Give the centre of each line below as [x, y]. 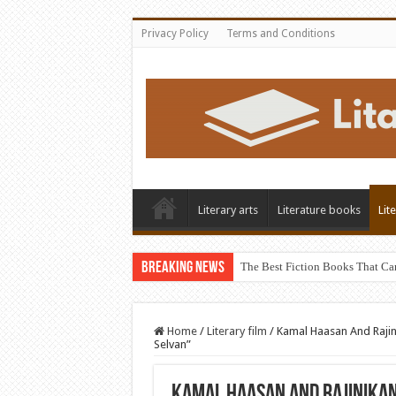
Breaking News [183, 268]
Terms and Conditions [280, 34]
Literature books [319, 210]
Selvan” [172, 344]
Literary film [236, 331]
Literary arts [228, 210]
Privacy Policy [175, 34]
